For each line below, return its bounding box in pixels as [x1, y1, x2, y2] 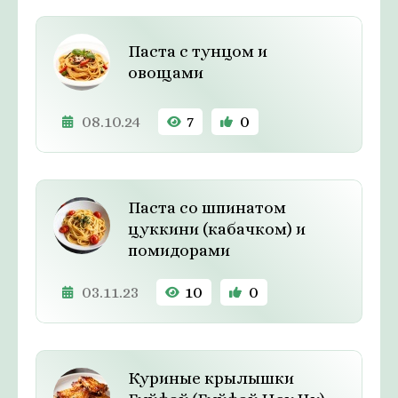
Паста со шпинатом [128, 198, 286, 218]
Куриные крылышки [128, 369, 294, 388]
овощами [128, 63, 203, 83]
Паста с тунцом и [128, 42, 267, 61]
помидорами [128, 241, 230, 260]
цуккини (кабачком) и [128, 219, 306, 239]
